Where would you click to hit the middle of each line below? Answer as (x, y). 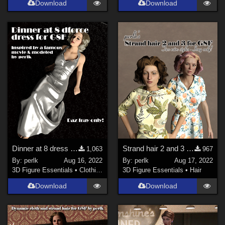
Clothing (88, 170)
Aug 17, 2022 (193, 161)
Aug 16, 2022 (83, 161)
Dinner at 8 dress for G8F (74, 148)
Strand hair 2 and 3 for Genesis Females (190, 148)
